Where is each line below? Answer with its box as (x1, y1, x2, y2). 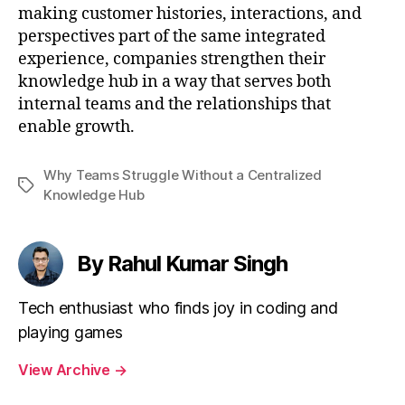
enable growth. (18, 116, 135, 137)
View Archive (18, 360, 114, 379)
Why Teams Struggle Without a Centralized (43, 165, 322, 184)
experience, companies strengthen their (18, 48, 325, 70)
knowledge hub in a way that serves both (18, 71, 331, 92)
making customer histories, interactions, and (18, 3, 362, 24)
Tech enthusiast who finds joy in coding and (18, 297, 338, 317)
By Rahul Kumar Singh (77, 250, 288, 277)
